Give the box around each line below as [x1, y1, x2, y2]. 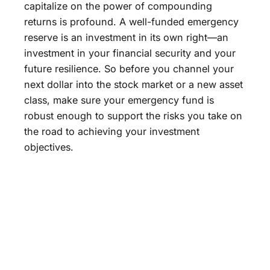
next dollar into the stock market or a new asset [24, 78, 243, 90]
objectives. [24, 140, 74, 153]
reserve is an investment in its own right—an [24, 31, 228, 43]
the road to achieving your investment [24, 125, 199, 137]
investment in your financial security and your [24, 46, 236, 59]
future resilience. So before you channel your [24, 62, 234, 75]
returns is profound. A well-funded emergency [24, 15, 239, 28]
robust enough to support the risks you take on [24, 109, 242, 122]
